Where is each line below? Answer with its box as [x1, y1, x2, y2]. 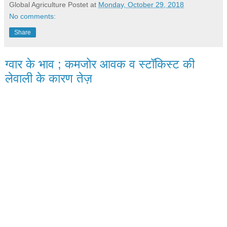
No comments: [9, 12, 56, 21]
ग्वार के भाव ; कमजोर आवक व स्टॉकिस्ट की [5, 57, 195, 71]
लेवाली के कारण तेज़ [5, 71, 92, 86]
